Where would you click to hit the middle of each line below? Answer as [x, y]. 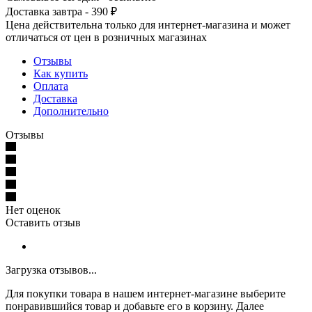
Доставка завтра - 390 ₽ [61, 11]
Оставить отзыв [43, 222]
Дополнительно [71, 111]
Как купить [61, 73]
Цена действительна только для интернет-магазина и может [148, 24]
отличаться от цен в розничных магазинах [106, 37]
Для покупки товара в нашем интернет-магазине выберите [146, 293]
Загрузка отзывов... [51, 270]
